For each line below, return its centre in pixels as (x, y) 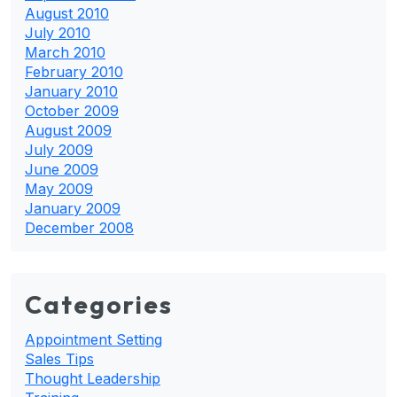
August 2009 (68, 130)
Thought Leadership (93, 378)
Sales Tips (59, 358)
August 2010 (67, 13)
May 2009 (59, 188)
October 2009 (72, 110)
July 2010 (58, 32)
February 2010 (74, 71)
